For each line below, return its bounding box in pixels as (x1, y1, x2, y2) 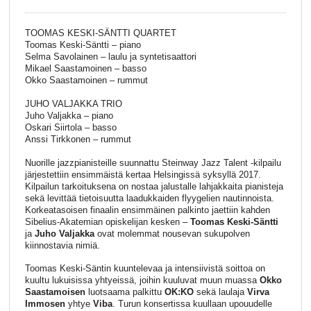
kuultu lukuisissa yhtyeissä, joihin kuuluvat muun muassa (24, 275, 257, 286)
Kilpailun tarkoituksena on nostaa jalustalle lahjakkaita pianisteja (24, 180, 283, 192)
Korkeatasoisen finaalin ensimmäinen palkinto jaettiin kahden (24, 204, 270, 215)
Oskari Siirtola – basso (24, 122, 117, 133)
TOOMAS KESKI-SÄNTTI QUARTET (24, 28, 176, 39)
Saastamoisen (24, 287, 85, 298)
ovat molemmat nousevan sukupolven (94, 228, 250, 239)
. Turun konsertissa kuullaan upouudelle (112, 299, 272, 310)
